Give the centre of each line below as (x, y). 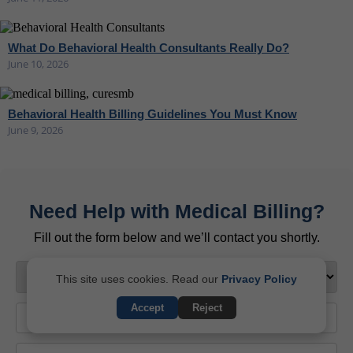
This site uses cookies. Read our (139, 279)
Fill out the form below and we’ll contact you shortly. (176, 237)
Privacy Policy (259, 279)
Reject (207, 308)
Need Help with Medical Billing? (176, 211)
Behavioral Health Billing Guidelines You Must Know (152, 113)
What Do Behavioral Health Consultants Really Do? (149, 47)
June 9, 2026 (35, 130)
